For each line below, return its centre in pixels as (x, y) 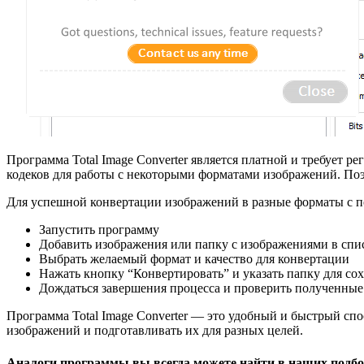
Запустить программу (99, 230)
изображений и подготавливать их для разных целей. (155, 331)
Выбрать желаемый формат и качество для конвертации (194, 259)
